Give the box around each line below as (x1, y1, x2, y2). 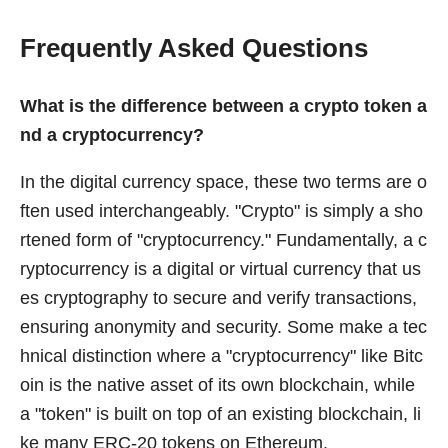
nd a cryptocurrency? (20, 125, 204, 146)
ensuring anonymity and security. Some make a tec (20, 316, 427, 337)
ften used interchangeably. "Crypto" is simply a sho (20, 200, 423, 221)
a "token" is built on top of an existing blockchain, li (20, 403, 421, 424)
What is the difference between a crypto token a (20, 96, 427, 117)
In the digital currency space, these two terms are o (20, 171, 427, 192)
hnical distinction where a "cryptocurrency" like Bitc (20, 345, 423, 366)
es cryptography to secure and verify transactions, (20, 287, 417, 308)
